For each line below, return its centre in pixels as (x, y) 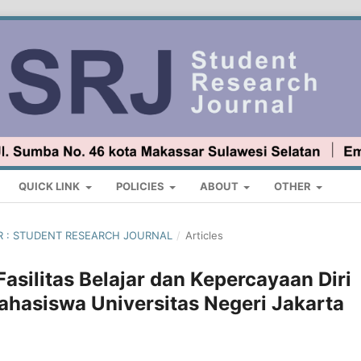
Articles (204, 236)
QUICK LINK (51, 187)
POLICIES (141, 187)
